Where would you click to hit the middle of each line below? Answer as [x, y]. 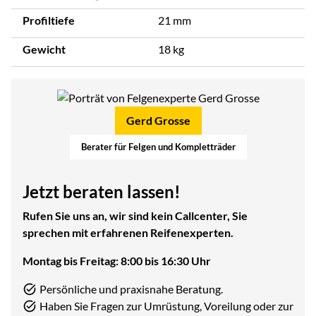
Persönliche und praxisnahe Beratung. [131, 288]
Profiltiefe [49, 20]
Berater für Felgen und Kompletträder [158, 146]
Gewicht [44, 49]
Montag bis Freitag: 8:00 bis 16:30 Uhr [117, 260]
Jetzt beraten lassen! [102, 191]
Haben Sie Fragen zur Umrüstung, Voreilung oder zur [166, 305]
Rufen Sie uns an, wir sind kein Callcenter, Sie [135, 215]
